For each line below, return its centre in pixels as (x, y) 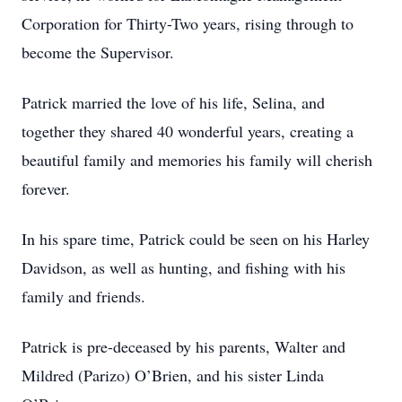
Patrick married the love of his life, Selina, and (173, 102)
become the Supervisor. (98, 52)
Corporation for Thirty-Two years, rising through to (188, 23)
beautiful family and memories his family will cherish (197, 160)
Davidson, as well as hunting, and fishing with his (184, 267)
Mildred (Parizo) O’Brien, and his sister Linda (173, 375)
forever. (46, 188)
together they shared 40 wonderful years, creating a (188, 131)
